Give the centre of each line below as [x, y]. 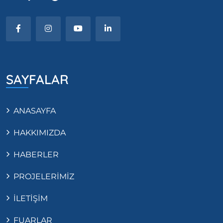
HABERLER [36, 155]
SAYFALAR [37, 80]
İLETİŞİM [31, 199]
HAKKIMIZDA [40, 133]
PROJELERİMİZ [44, 177]
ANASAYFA [35, 111]
